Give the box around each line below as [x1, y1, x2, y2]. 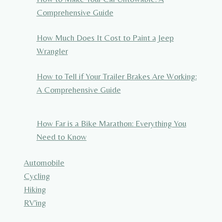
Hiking [24, 184, 46, 195]
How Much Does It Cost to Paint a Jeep [36, 32, 174, 43]
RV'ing [24, 198, 46, 208]
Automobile [24, 158, 64, 168]
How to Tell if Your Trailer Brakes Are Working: [36, 71, 197, 81]
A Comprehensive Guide [36, 84, 121, 95]
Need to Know [36, 131, 87, 142]
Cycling [24, 171, 50, 181]
